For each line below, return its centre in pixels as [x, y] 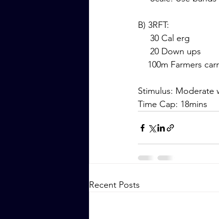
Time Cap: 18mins [173, 104]
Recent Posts [114, 185]
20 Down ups [175, 52]
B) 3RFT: [153, 25]
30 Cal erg [170, 38]
